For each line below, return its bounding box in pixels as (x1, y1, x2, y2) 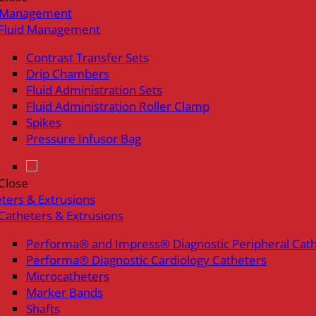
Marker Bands (25, 284, 103, 300)
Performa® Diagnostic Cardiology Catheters (25, 251, 267, 268)
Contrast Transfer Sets (25, 49, 149, 66)
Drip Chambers (25, 65, 109, 82)
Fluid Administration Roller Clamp (25, 97, 209, 114)
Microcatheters (25, 267, 109, 284)
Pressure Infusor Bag (25, 130, 141, 147)
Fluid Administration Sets (25, 81, 162, 98)
